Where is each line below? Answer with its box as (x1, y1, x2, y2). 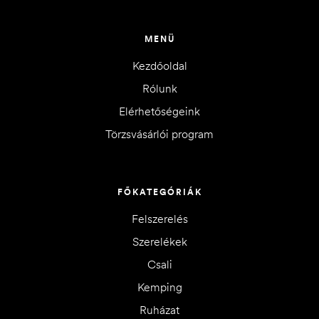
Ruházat (140, 303, 179, 318)
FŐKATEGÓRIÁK (117, 187, 202, 198)
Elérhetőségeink (119, 104, 200, 119)
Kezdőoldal (132, 58, 187, 73)
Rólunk (142, 81, 177, 96)
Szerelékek (132, 234, 187, 249)
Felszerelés (131, 211, 188, 226)
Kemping (137, 280, 182, 295)
